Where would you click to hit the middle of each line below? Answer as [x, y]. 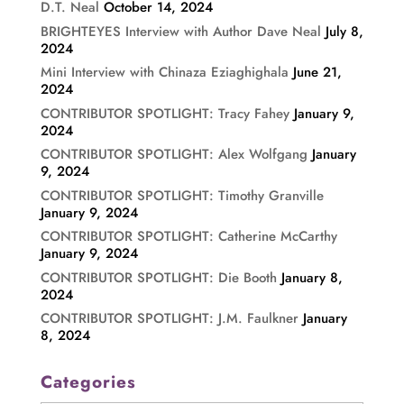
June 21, [317, 73]
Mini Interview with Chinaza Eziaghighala [164, 73]
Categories [88, 382]
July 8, [344, 31]
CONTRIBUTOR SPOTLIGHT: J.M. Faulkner [169, 319]
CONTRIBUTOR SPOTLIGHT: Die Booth [158, 277]
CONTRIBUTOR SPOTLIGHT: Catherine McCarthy [188, 237]
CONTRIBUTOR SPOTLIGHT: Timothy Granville [182, 195]
